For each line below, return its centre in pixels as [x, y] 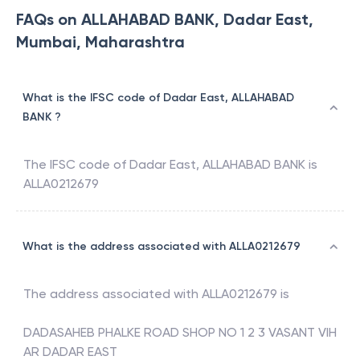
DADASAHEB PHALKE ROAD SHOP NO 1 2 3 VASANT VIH [180, 333]
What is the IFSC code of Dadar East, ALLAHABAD [158, 98]
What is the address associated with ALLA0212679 [162, 247]
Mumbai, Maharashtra [100, 42]
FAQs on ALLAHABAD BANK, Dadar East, [165, 20]
